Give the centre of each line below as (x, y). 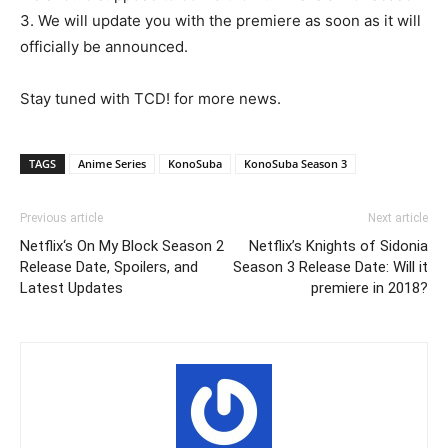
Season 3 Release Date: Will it (330, 267)
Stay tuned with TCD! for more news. (150, 98)
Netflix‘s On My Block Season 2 (122, 246)
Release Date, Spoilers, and (109, 267)
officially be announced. (104, 46)
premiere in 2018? (369, 288)
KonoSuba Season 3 (295, 163)
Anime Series (112, 163)
